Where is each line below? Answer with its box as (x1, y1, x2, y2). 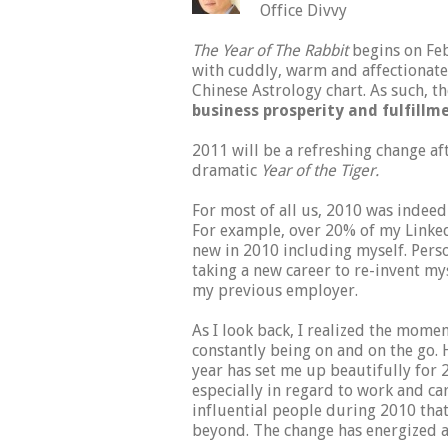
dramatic (192, 161, 257, 181)
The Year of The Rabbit (192, 41, 348, 61)
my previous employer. (192, 281, 358, 301)
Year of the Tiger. (257, 161, 379, 181)
